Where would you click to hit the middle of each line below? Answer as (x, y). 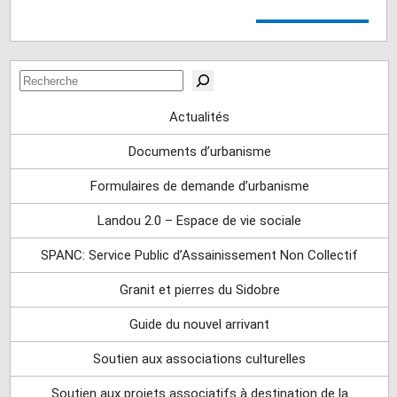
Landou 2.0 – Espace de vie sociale (199, 221)
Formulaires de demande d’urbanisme (199, 187)
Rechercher (58, 78)
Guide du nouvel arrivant (199, 325)
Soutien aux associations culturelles (199, 359)
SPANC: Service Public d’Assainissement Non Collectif (199, 256)
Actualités (199, 117)
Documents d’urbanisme (199, 152)
